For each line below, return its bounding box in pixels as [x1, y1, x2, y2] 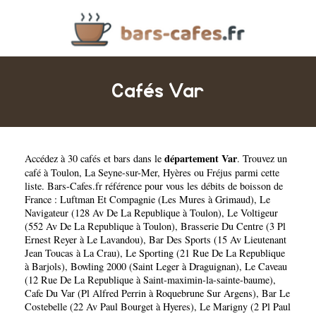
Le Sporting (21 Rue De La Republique [126, 246, 285, 260]
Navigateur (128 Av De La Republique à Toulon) [25, 206, 221, 220]
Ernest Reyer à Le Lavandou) [25, 233, 143, 247]
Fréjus [207, 166, 232, 180]
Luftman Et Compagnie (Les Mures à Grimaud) [60, 193, 254, 207]
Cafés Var [111, 82, 205, 101]
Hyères [163, 166, 191, 180]
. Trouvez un [237, 152, 287, 166]
